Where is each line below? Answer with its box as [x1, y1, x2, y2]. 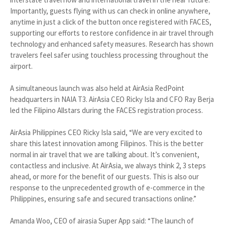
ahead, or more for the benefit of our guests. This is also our [10, 172, 199, 182]
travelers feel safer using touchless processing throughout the [10, 50, 208, 60]
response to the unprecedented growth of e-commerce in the [10, 183, 205, 193]
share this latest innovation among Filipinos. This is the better [10, 139, 203, 149]
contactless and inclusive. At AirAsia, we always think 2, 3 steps [10, 161, 206, 171]
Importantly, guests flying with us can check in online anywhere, [10, 6, 210, 16]
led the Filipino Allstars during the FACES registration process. [10, 105, 203, 116]
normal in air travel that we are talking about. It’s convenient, [10, 150, 199, 160]
